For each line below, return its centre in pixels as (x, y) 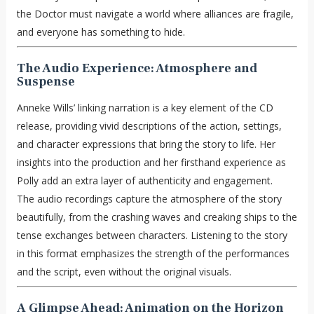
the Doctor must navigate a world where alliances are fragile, (155, 13)
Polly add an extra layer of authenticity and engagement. (144, 180)
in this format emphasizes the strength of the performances (153, 253)
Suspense (46, 81)
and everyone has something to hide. (101, 32)
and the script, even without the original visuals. (124, 271)
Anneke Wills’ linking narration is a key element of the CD (145, 107)
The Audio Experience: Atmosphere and (137, 68)
